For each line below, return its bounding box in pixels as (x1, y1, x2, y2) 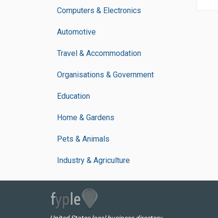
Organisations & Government (57, 70, 154, 79)
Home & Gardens (57, 113, 114, 122)
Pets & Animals (57, 134, 109, 144)
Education (57, 91, 90, 101)
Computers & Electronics (57, 6, 141, 15)
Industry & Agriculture (57, 156, 130, 165)
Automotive (57, 27, 96, 36)
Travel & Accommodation (57, 49, 141, 58)
